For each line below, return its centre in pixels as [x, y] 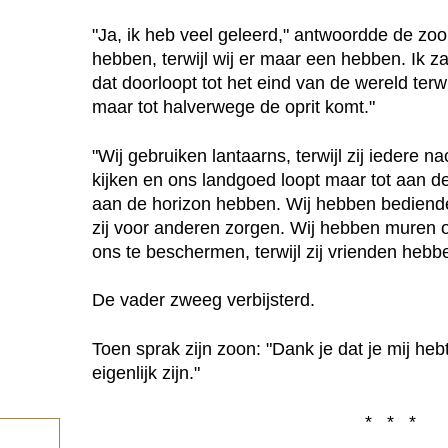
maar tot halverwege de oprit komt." [233, 107]
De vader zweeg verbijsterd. [203, 300]
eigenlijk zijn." [146, 372]
